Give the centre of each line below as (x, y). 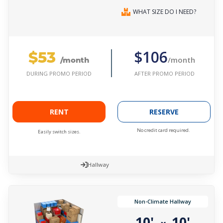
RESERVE (164, 112)
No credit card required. (164, 130)
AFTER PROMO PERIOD (164, 73)
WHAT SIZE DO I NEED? (165, 12)
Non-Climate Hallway (163, 202)
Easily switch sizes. (59, 132)
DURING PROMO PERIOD (59, 74)
